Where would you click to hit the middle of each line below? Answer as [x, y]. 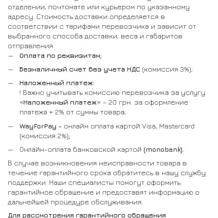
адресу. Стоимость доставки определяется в [86, 16]
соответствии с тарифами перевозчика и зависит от [102, 26]
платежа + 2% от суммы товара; [73, 112]
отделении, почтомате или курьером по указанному [99, 6]
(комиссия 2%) [44, 135]
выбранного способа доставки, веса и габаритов [95, 36]
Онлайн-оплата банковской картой [81, 149]
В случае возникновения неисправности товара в [97, 163]
